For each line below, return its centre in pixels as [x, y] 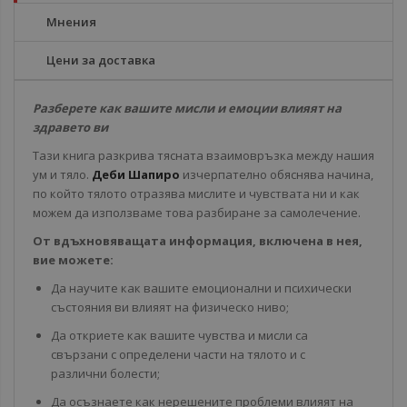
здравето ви [70, 127]
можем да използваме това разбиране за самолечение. [197, 213]
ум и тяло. [62, 174]
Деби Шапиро [136, 174]
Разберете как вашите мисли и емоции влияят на [187, 108]
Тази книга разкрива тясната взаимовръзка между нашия [203, 155]
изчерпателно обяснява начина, [277, 174]
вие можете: [73, 260]
